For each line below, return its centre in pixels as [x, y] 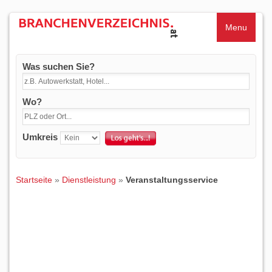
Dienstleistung [89, 180]
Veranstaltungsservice [172, 180]
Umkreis [40, 137]
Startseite [34, 180]
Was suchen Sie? [59, 66]
